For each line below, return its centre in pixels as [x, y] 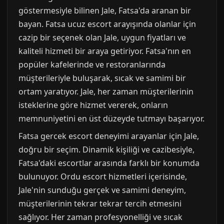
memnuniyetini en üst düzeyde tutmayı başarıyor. [111, 119]
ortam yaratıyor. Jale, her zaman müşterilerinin [106, 92]
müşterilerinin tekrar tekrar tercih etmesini [100, 204]
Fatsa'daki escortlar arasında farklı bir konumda [109, 163]
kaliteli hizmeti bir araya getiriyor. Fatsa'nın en [105, 51]
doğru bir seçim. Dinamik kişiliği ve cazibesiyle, [106, 150]
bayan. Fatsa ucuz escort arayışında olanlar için [107, 24]
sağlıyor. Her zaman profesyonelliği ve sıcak [100, 217]
